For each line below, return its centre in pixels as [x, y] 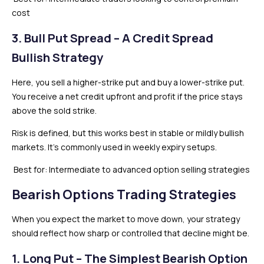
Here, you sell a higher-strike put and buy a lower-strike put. [128, 82]
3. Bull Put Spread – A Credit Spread [113, 38]
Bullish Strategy [57, 57]
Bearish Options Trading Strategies [124, 194]
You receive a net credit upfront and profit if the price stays [127, 96]
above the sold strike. [54, 110]
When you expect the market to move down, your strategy [126, 219]
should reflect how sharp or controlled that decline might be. [131, 233]
